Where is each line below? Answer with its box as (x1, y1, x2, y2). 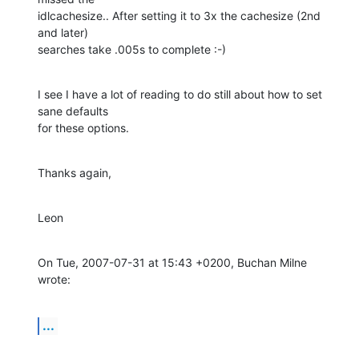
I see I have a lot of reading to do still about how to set (38, 87, 322, 102)
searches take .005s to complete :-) (38, 42, 226, 57)
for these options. (38, 121, 129, 135)
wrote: (38, 272, 71, 287)
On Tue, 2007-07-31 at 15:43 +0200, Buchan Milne (38, 256, 307, 270)
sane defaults (38, 104, 108, 119)
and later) (38, 26, 88, 40)
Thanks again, (38, 166, 111, 180)
